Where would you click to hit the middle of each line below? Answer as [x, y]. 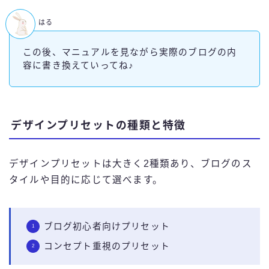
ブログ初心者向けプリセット [107, 227]
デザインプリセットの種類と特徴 [98, 126]
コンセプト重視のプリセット [107, 246]
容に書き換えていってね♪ [79, 65]
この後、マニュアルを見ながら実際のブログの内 [130, 52]
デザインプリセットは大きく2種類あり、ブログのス [131, 164]
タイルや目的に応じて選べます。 [86, 180]
